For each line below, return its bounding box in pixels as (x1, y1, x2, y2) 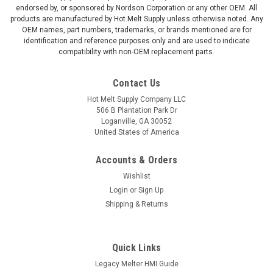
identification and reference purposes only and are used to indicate (23, 36, 250, 45)
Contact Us (112, 77, 161, 89)
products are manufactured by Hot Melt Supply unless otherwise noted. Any (10, 14, 263, 23)
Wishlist (122, 171, 151, 180)
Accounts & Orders (95, 154, 178, 166)
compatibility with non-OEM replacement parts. (58, 47, 214, 56)
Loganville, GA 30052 (101, 116, 172, 126)
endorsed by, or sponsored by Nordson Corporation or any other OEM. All (16, 3, 257, 12)
